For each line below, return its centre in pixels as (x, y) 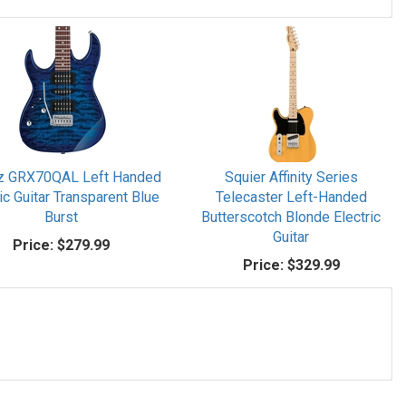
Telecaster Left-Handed (291, 197)
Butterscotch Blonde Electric (291, 217)
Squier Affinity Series (291, 177)
